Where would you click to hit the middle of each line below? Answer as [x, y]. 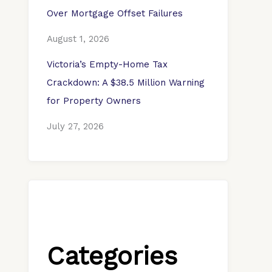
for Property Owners [94, 101]
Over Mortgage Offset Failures [115, 13]
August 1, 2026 [78, 39]
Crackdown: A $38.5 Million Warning [126, 83]
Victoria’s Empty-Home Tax [107, 64]
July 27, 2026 [75, 126]
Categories [112, 256]
